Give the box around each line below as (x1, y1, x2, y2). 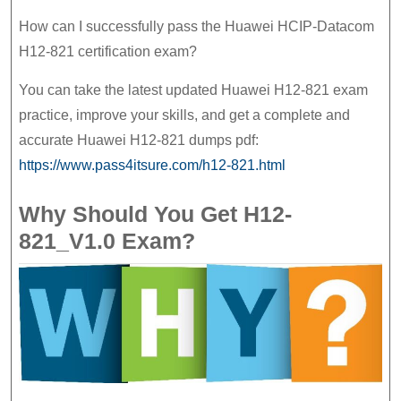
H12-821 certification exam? (19, 44, 197, 60)
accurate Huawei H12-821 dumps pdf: (19, 132, 259, 149)
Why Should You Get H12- (19, 201, 292, 227)
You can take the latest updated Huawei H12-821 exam (19, 82, 368, 98)
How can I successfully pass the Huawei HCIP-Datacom (19, 19, 374, 35)
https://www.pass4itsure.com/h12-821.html (19, 158, 286, 174)
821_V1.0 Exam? (19, 228, 195, 254)
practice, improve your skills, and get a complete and (19, 107, 350, 124)
